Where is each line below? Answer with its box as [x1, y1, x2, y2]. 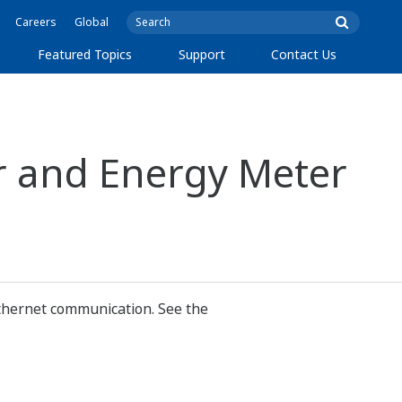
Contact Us [271, 46, 337, 63]
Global [74, 14, 109, 30]
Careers [15, 14, 57, 30]
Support [178, 46, 225, 63]
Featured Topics [38, 46, 133, 63]
